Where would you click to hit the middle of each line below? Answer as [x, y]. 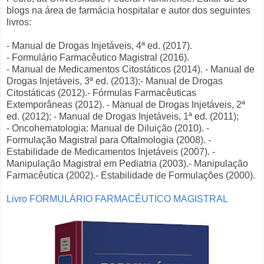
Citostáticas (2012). [47, 93]
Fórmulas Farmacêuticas [144, 93]
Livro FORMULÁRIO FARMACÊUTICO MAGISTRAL [117, 199]
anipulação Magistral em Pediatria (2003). [101, 163]
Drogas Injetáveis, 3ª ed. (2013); [73, 81]
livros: [19, 22]
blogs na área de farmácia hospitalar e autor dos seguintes [128, 10]
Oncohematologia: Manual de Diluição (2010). [109, 128]
